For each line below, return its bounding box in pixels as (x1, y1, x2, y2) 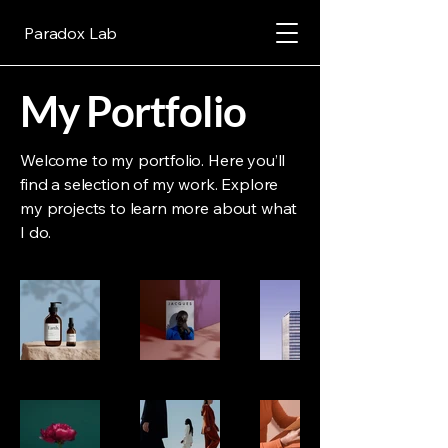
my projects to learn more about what (20, 198, 298, 218)
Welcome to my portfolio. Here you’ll (20, 150, 286, 170)
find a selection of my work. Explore (20, 174, 279, 194)
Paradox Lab (24, 23, 118, 43)
